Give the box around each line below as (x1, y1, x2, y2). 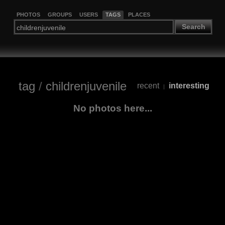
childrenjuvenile (45, 79, 127, 93)
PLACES (128, 11, 150, 18)
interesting (168, 81, 209, 90)
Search (181, 23, 205, 31)
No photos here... (73, 102, 152, 114)
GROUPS (47, 11, 72, 18)
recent (137, 81, 159, 90)
